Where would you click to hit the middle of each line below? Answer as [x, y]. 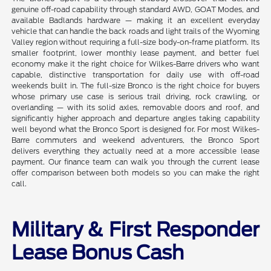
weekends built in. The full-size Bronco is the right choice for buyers [135, 85]
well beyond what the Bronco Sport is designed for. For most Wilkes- [135, 129]
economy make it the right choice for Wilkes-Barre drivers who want [135, 64]
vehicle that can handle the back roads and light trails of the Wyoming [135, 31]
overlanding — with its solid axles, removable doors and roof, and [135, 107]
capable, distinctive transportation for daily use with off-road [135, 74]
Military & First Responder [135, 229]
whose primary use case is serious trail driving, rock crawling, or [135, 96]
